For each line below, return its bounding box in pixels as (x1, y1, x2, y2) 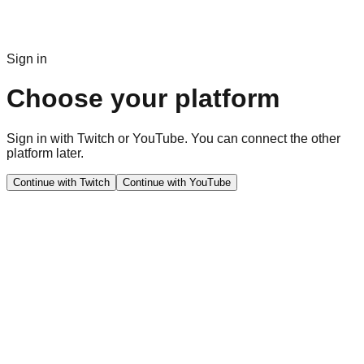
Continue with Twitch (13, 175, 110, 188)
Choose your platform (6, 84, 279, 114)
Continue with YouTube (123, 175, 231, 188)
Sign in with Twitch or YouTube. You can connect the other (6, 131, 340, 145)
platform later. (6, 145, 84, 160)
